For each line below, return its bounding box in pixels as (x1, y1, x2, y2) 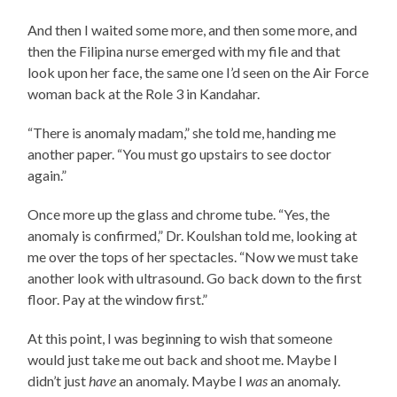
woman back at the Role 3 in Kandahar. (27, 84, 261, 102)
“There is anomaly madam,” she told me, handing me (27, 123, 337, 141)
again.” (27, 166, 67, 183)
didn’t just (27, 371, 90, 389)
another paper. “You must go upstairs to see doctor (27, 144, 332, 162)
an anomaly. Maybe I (119, 371, 246, 389)
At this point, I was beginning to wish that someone (27, 329, 333, 346)
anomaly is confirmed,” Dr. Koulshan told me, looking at (27, 226, 358, 244)
